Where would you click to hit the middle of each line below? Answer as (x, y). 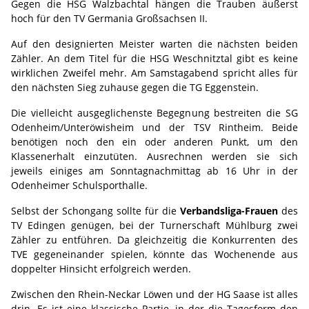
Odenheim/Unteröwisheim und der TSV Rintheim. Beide (154, 127)
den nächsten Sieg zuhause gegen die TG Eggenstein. (135, 87)
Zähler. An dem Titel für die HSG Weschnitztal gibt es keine (154, 58)
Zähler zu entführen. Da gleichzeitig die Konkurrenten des (154, 240)
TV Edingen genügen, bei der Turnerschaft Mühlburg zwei (154, 225)
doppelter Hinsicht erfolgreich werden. (101, 269)
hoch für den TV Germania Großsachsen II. (109, 18)
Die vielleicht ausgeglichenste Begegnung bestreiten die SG (154, 113)
